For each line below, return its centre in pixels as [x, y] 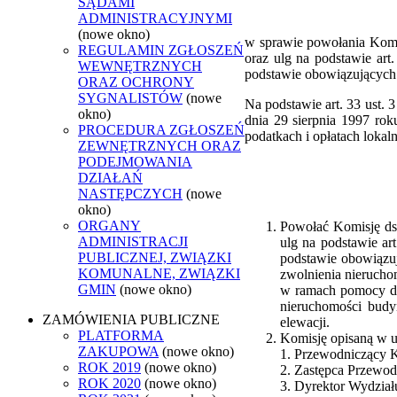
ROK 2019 [109, 367]
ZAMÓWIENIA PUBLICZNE [131, 319]
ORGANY [109, 225]
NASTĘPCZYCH [130, 193]
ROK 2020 [109, 383]
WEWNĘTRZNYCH [140, 66]
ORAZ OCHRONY [136, 82]
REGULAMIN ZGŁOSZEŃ [161, 50]
